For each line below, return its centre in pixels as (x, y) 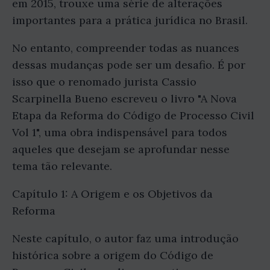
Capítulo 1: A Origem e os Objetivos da (112, 193)
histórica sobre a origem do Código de (113, 255)
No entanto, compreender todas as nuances (126, 48)
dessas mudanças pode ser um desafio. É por (129, 64)
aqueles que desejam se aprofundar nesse (121, 149)
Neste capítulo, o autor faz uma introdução (125, 238)
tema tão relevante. (62, 166)
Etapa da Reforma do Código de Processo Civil (133, 115)
